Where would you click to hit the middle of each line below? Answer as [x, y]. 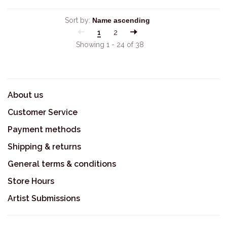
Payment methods [44, 129]
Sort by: [78, 20]
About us [25, 95]
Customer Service [43, 112]
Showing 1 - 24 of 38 [110, 45]
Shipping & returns [44, 147]
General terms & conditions [62, 164]
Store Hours [31, 181]
